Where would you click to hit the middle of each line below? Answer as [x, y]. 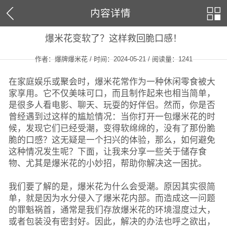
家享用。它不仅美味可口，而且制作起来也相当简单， [112, 93]
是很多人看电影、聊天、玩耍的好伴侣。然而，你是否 [112, 105]
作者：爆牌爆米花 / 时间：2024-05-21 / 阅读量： [106, 59]
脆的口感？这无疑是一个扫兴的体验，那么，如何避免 [112, 140]
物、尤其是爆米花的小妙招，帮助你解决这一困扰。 [107, 163]
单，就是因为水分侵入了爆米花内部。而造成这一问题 [112, 198]
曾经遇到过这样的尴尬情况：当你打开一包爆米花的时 [112, 117]
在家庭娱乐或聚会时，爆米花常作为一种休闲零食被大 [112, 82]
